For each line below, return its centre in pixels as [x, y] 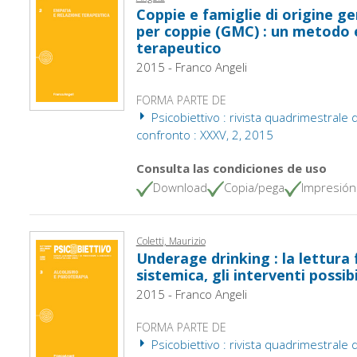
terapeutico [178, 48]
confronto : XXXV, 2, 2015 [204, 135]
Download [180, 187]
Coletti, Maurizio [171, 241]
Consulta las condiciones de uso [231, 168]
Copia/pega [254, 187]
